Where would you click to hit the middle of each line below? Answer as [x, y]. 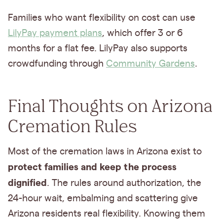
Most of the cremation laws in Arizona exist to [105, 151]
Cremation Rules [73, 125]
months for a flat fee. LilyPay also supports [98, 48]
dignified [27, 183]
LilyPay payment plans [55, 33]
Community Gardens [150, 64]
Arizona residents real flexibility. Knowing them [107, 214]
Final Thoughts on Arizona [110, 105]
